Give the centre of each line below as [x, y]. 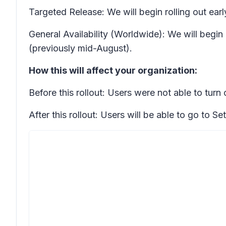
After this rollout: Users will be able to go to [121, 115]
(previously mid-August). [80, 48]
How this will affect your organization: [113, 70]
